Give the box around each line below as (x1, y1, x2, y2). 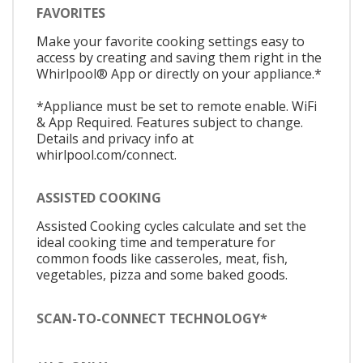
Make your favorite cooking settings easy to (36, 32, 305, 50)
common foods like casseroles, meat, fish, (36, 250, 288, 268)
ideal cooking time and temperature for (36, 233, 275, 252)
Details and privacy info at (36, 129, 194, 147)
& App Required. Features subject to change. (36, 113, 303, 131)
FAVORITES (36, 3, 105, 22)
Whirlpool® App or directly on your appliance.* (36, 64, 322, 83)
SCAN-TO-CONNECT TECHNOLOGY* (36, 309, 267, 327)
